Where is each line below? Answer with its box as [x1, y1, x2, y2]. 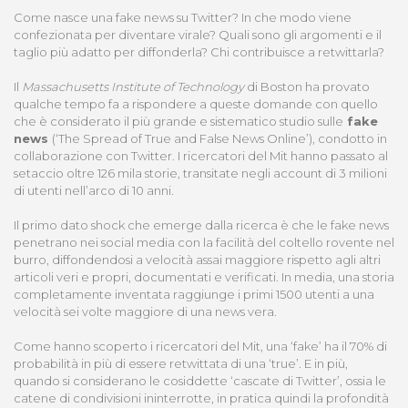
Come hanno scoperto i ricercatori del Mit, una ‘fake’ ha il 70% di [14, 339, 387, 354]
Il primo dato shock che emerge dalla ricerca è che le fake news [14, 218, 389, 233]
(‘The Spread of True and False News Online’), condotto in [52, 131, 387, 147]
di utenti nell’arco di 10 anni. [14, 183, 177, 199]
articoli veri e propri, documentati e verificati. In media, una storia [14, 270, 394, 285]
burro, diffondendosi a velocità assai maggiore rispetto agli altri [14, 252, 381, 268]
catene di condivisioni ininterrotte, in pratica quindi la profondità [14, 391, 389, 406]
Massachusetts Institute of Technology [22, 79, 247, 95]
